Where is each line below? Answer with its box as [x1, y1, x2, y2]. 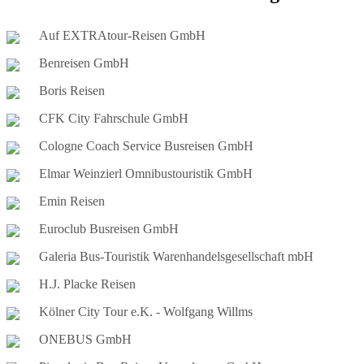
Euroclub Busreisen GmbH [39, 221, 179, 236]
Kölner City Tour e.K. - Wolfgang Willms [39, 304, 253, 318]
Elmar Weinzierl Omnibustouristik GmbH [39, 166, 253, 180]
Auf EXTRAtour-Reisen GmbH [39, 28, 206, 42]
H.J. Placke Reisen [39, 276, 136, 291]
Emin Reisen [39, 193, 105, 208]
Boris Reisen [39, 83, 105, 97]
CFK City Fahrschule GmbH [39, 110, 188, 125]
